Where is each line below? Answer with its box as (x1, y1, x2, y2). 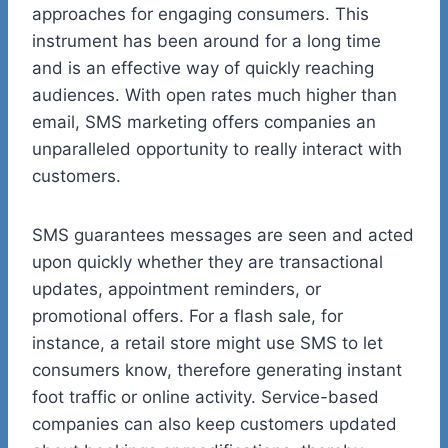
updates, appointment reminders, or (32, 279, 321, 300)
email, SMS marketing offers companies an (32, 112, 376, 133)
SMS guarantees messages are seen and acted (32, 225, 414, 246)
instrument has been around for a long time (32, 31, 381, 52)
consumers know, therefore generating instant (32, 360, 402, 381)
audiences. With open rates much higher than (32, 85, 397, 106)
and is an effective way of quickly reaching (32, 58, 374, 79)
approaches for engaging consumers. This (32, 4, 369, 25)
